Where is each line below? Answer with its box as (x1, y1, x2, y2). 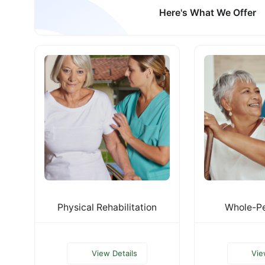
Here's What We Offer (159, 7, 257, 19)
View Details (91, 248, 137, 258)
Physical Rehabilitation (57, 201, 157, 213)
